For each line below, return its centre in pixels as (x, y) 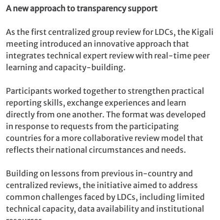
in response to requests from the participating (92, 126)
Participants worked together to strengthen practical (105, 91)
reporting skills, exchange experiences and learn (96, 102)
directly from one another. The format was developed (106, 114)
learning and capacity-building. (66, 67)
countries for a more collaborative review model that (105, 138)
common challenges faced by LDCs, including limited (105, 197)
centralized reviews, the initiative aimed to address (102, 185)
